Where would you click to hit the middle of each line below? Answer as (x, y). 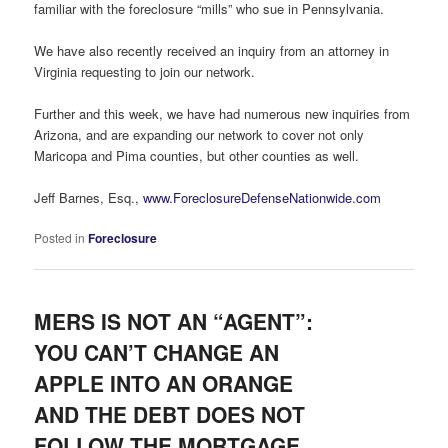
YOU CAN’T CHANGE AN (157, 351)
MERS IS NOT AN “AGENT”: (174, 320)
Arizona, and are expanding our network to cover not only (199, 135)
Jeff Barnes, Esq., (89, 198)
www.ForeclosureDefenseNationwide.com (262, 198)
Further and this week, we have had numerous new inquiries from (222, 114)
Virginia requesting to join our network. (145, 72)
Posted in (60, 238)
